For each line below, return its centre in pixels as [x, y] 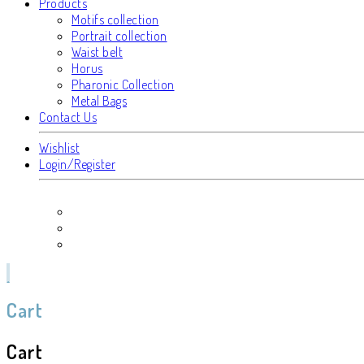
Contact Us [68, 117]
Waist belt [97, 52]
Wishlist [59, 148]
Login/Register [77, 165]
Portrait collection [119, 36]
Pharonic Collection [123, 85]
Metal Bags [99, 101]
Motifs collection [115, 20]
